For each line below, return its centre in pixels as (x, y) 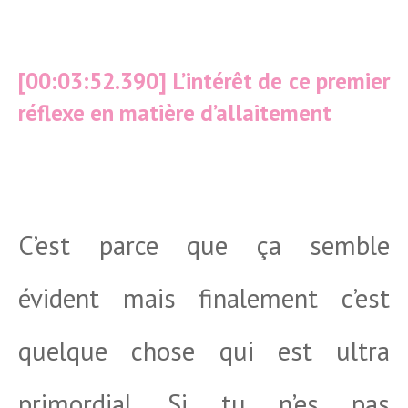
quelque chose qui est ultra (204, 351)
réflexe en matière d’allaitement (175, 113)
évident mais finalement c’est (204, 298)
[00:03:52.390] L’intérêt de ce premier (204, 81)
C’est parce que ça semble (204, 245)
